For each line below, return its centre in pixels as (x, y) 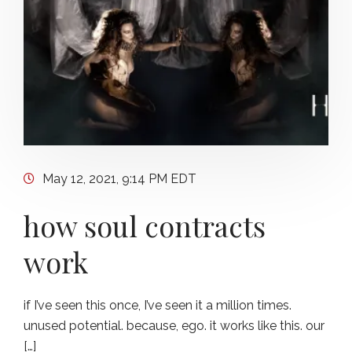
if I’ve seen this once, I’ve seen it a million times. (158, 305)
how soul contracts (145, 225)
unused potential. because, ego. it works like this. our (174, 326)
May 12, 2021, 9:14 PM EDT (119, 179)
